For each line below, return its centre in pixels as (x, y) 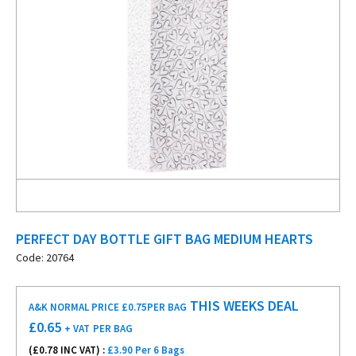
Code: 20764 (45, 257)
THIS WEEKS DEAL (243, 306)
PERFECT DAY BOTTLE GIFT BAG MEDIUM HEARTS (164, 239)
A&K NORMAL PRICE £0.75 (88, 307)
